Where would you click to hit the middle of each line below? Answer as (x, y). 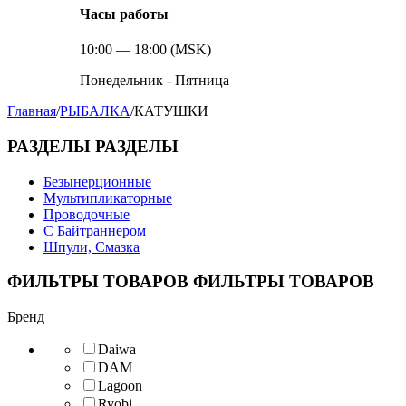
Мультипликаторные (108, 198)
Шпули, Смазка (92, 246)
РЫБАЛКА (95, 111)
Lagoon (120, 386)
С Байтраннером (95, 230)
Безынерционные (97, 181)
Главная (32, 111)
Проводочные (87, 214)
